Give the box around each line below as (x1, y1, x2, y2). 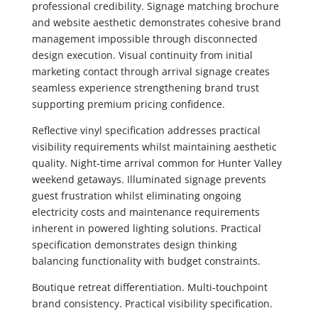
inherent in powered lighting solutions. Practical (31, 221, 261, 235)
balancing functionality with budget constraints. (31, 253, 261, 268)
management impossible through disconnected (31, 31, 258, 45)
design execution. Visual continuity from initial (31, 48, 253, 62)
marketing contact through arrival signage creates (31, 64, 270, 78)
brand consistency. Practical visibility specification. (31, 296, 273, 310)
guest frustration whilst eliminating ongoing (31, 188, 241, 202)
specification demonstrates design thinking (31, 237, 237, 251)
